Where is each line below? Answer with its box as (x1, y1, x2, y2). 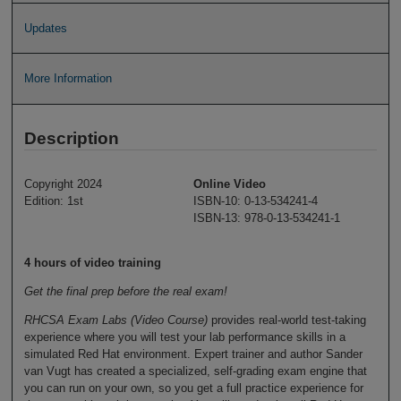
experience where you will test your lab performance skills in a (23, 330, 346, 345)
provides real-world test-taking (207, 313, 366, 328)
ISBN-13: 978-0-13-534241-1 (193, 210, 341, 225)
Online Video (193, 176, 267, 191)
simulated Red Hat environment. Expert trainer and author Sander (23, 347, 363, 362)
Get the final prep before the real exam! (23, 285, 227, 299)
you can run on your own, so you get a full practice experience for (23, 381, 363, 396)
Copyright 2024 (23, 176, 102, 191)
